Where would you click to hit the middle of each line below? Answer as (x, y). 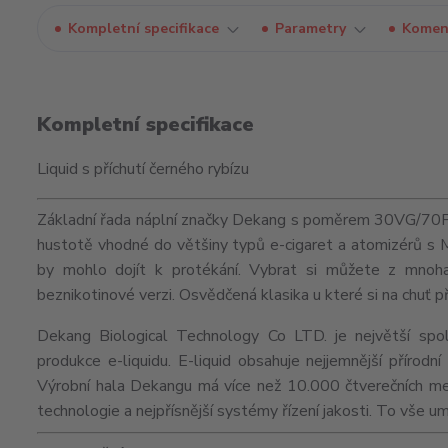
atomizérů (387, 245)
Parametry (310, 28)
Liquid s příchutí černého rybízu (143, 169)
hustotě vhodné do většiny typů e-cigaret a (194, 245)
